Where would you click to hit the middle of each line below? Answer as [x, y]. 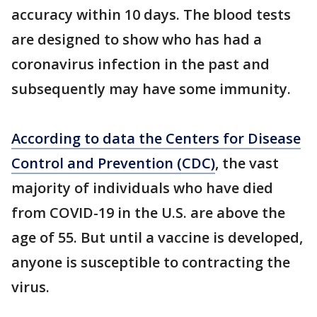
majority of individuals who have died [142, 188]
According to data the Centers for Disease [156, 138]
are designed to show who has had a [137, 39]
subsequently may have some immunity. [151, 89]
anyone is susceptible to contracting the [151, 262]
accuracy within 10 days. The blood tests [151, 15]
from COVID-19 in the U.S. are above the [148, 213]
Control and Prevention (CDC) [113, 163]
